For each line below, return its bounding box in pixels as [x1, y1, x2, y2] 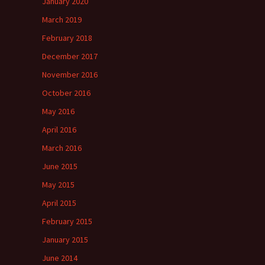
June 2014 [42, 253, 77, 263]
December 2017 [42, 51, 98, 62]
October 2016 [42, 88, 91, 98]
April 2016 [42, 124, 76, 135]
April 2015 [42, 198, 76, 208]
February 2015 [42, 216, 92, 227]
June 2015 [42, 161, 77, 172]
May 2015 [42, 179, 75, 190]
